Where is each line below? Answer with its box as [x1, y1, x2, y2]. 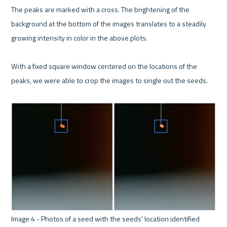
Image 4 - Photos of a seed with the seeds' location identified [11, 213, 200, 224]
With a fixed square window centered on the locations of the [11, 61, 198, 72]
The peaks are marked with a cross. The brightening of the [11, 4, 190, 15]
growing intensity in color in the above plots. [11, 32, 149, 44]
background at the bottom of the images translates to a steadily [11, 18, 207, 29]
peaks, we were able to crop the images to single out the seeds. [11, 75, 208, 86]
